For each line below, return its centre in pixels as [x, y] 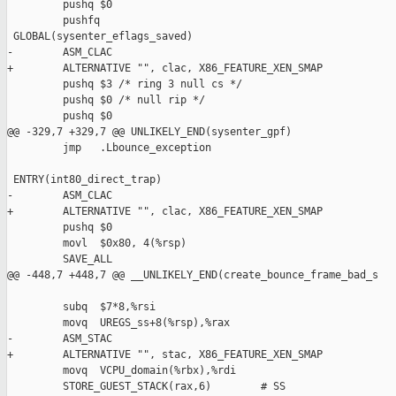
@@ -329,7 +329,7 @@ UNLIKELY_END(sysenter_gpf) [149, 132]
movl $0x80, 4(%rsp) [97, 244]
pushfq [53, 21]
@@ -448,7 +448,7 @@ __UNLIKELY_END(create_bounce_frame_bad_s [193, 275]
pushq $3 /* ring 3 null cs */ [125, 84]
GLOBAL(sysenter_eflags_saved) [100, 37]
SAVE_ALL [60, 259]
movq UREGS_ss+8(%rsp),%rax [118, 323]
